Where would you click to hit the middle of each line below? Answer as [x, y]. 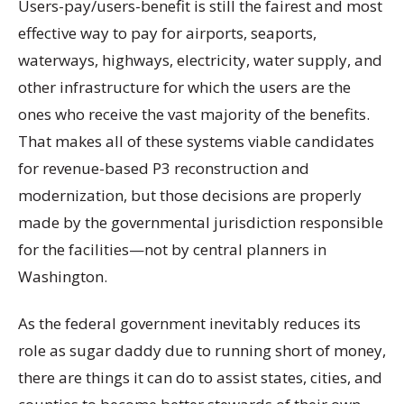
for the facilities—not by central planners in [172, 250]
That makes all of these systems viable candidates [196, 142]
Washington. [63, 277]
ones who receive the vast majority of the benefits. [194, 115]
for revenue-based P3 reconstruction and [164, 169]
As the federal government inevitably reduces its [189, 323]
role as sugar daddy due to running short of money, [202, 350]
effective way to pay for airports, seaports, [167, 33]
